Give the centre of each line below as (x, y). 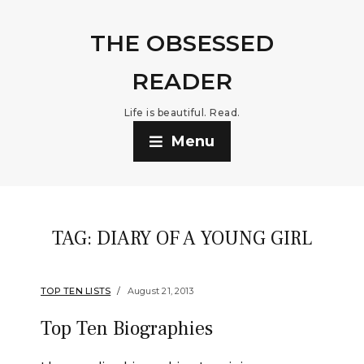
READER (182, 81)
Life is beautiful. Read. (182, 113)
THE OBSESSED (182, 43)
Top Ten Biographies (127, 329)
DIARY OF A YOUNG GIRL (204, 238)
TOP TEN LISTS (76, 291)
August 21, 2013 (160, 291)
